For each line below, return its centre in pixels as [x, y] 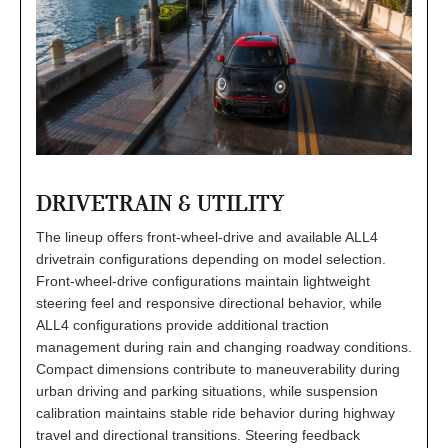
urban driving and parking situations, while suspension [207, 390]
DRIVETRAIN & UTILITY [160, 202]
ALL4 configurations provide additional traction [182, 324]
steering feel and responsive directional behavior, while [209, 302]
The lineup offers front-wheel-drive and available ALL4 [207, 236]
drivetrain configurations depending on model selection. [211, 258]
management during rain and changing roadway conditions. [224, 346]
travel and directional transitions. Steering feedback [198, 434]
